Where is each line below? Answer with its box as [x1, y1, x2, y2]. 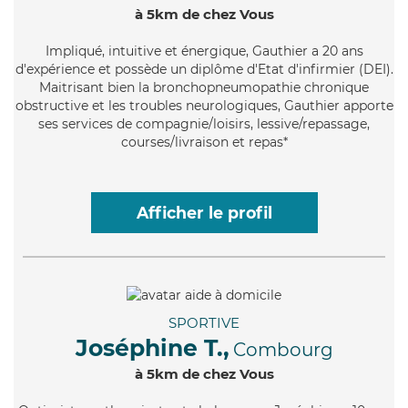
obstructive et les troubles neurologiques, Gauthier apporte [15, 97, 393, 114]
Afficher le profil [136, 202, 272, 222]
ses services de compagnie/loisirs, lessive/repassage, [38, 115, 370, 132]
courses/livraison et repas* [120, 133, 288, 150]
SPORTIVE [168, 313, 240, 331]
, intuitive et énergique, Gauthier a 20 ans [101, 42, 363, 59]
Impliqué [45, 42, 102, 59]
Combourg [232, 338, 333, 361]
